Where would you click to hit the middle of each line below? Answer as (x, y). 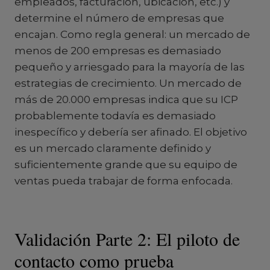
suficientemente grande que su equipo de (126, 165)
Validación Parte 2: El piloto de (127, 239)
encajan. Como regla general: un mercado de (132, 34)
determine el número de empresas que (119, 18)
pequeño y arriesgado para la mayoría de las (130, 67)
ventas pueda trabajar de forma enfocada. (124, 181)
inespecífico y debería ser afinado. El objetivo (131, 132)
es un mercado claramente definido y (113, 148)
